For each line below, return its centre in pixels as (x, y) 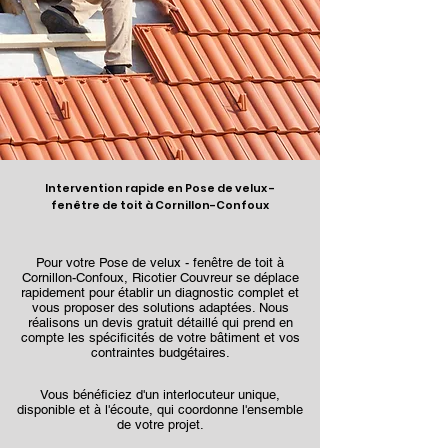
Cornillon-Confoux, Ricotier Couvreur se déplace (160, 277)
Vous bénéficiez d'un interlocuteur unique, (160, 394)
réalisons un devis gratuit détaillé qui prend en (160, 322)
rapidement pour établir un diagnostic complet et (160, 292)
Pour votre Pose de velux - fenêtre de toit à (160, 262)
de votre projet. (160, 424)
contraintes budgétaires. (160, 352)
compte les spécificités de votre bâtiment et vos (160, 337)
